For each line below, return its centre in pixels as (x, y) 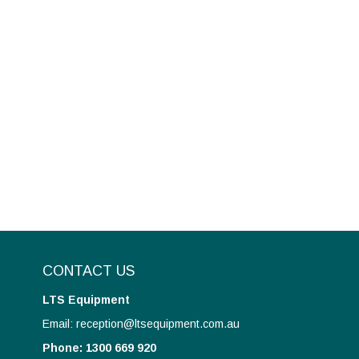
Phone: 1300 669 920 (100, 348)
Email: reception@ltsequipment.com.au (141, 324)
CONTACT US (89, 271)
